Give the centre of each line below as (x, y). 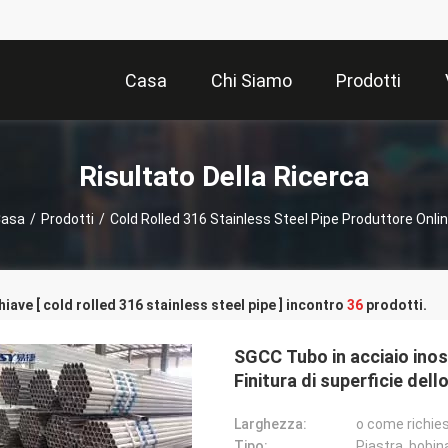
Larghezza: (270, 424)
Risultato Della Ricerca (224, 176)
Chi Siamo (251, 81)
